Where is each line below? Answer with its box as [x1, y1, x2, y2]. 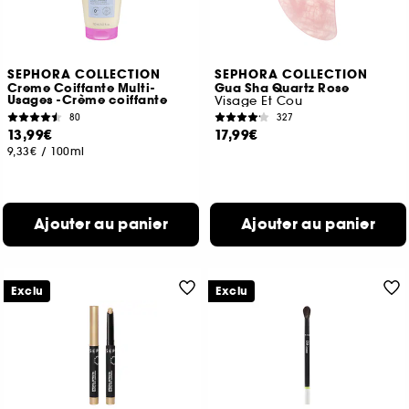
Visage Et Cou [214, 93, 303, 110]
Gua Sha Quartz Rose [214, 80, 350, 98]
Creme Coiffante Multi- [6, 80, 156, 98]
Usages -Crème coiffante [6, 92, 168, 110]
